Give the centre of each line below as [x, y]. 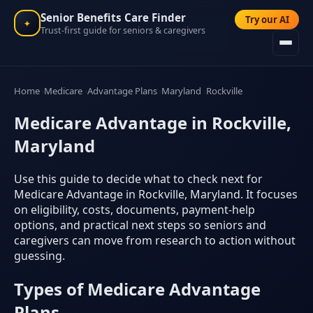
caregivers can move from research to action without [155, 240]
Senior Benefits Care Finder [113, 17]
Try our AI [267, 20]
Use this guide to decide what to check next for [138, 179]
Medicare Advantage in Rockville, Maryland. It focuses [156, 194]
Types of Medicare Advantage [137, 289]
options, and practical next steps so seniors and [140, 225]
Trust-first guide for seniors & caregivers [123, 30]
